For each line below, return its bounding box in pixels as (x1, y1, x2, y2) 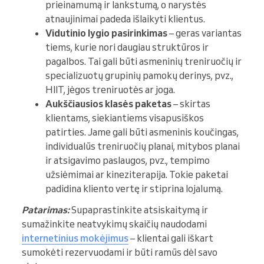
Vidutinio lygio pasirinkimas (45, 27, 167, 39)
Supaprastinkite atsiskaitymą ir (70, 204, 208, 216)
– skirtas (171, 98, 210, 110)
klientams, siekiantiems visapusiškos (45, 112, 204, 124)
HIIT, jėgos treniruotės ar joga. (45, 84, 175, 96)
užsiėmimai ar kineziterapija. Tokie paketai (45, 169, 228, 181)
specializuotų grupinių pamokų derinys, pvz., (45, 70, 233, 82)
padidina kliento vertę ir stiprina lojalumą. (45, 183, 223, 195)
